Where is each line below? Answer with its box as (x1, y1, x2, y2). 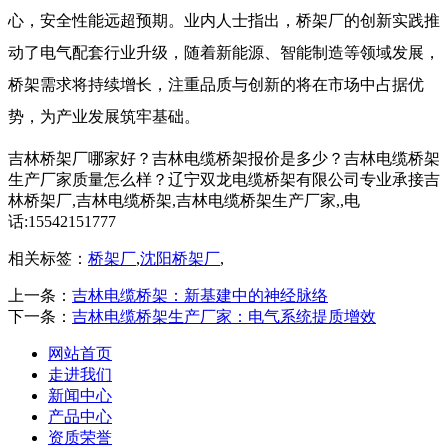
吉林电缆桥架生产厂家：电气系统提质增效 (72, 308, 376, 326)
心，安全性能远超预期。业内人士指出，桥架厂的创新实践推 (8, 12, 440, 30)
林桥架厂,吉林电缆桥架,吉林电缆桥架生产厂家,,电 (8, 192, 360, 210)
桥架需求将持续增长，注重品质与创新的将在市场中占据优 (8, 76, 424, 94)
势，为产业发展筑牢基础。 (8, 108, 200, 126)
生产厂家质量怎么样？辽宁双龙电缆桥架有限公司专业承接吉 (8, 171, 440, 189)
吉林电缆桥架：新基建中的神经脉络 (72, 287, 328, 305)
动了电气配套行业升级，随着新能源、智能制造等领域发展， (8, 44, 440, 62)
